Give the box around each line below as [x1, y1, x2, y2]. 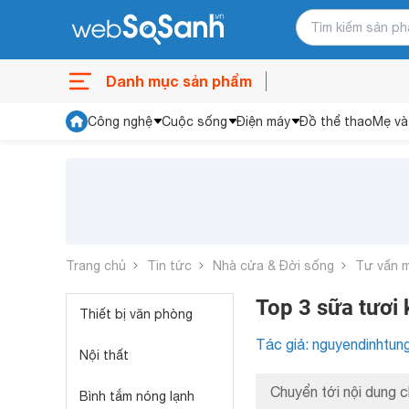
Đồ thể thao [299, 114, 372, 129]
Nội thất [79, 348, 129, 362]
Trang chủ [66, 257, 126, 273]
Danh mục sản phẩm [106, 72, 252, 89]
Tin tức [147, 257, 192, 273]
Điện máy [236, 114, 290, 129]
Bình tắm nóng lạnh [79, 389, 194, 404]
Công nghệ [88, 114, 152, 129]
